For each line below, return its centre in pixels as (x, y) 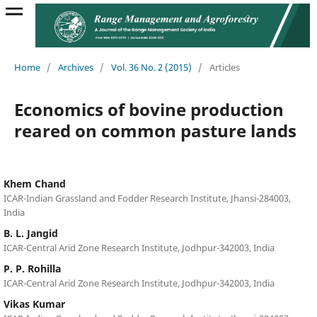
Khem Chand (34, 183)
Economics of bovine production (149, 109)
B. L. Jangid (30, 233)
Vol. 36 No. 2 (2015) (151, 67)
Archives (75, 67)
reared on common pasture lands (155, 130)
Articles (224, 67)
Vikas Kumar (34, 304)
